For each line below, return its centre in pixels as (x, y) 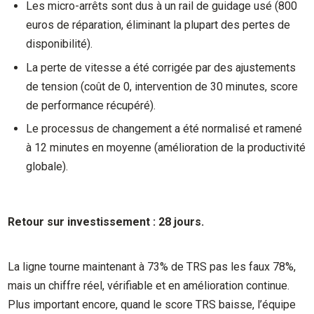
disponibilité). (60, 44)
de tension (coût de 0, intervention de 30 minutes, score (162, 86)
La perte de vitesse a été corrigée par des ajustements (161, 67)
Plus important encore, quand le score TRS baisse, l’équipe (152, 305)
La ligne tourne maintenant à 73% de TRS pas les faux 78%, (152, 267)
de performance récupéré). (91, 105)
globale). (47, 167)
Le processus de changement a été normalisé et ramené (164, 129)
